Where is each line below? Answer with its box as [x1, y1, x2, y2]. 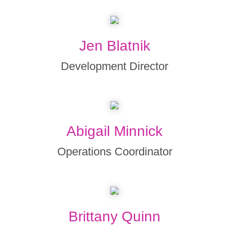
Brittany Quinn [68, 209, 161, 224]
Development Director [61, 60, 168, 73]
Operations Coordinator [57, 145, 172, 158]
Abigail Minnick [66, 123, 163, 139]
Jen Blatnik [79, 38, 150, 54]
